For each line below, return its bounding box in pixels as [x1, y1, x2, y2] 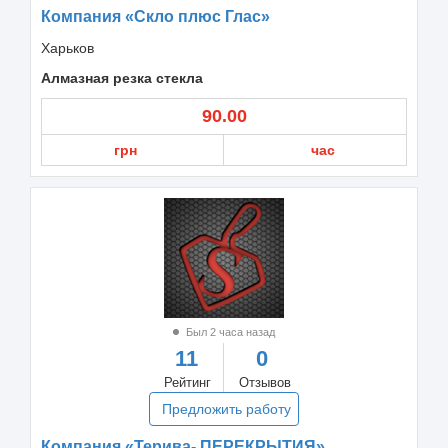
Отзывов [239, 374, 291, 390]
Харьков [41, 39, 94, 56]
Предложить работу [162, 400, 291, 417]
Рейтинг [164, 374, 211, 390]
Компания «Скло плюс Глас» [41, 7, 270, 25]
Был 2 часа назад [183, 325, 275, 338]
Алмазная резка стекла [41, 69, 203, 86]
